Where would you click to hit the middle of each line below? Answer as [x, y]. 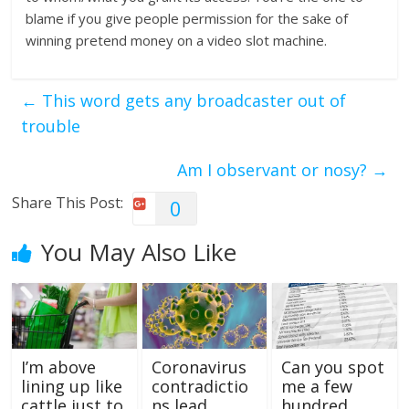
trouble [51, 126]
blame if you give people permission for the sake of [187, 19]
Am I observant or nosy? [274, 170]
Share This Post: [68, 203]
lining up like [72, 387]
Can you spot [332, 367]
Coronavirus [199, 367]
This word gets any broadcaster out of [192, 101]
